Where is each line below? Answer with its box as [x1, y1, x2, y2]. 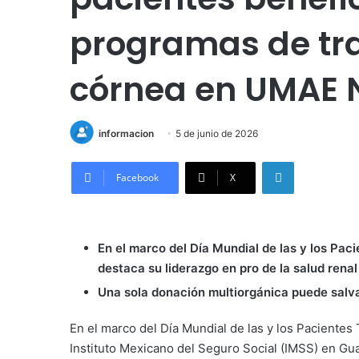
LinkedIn [293, 155, 335, 168]
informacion [99, 127, 154, 139]
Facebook [116, 171, 159, 185]
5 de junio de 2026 [175, 127, 258, 139]
